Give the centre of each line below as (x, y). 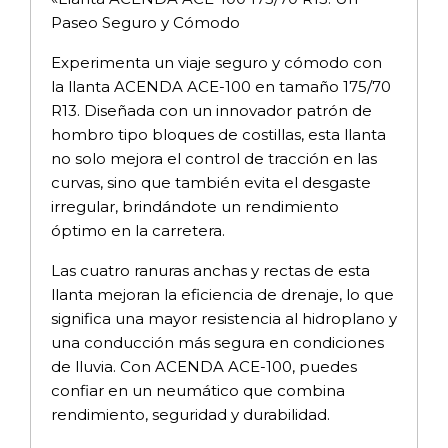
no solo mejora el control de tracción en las (214, 159)
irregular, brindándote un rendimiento (195, 207)
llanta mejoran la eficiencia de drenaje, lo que (222, 295)
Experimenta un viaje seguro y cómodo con (216, 63)
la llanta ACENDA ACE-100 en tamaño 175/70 (221, 87)
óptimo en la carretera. (138, 231)
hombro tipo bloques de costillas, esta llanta (218, 135)
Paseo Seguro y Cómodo (145, 23)
